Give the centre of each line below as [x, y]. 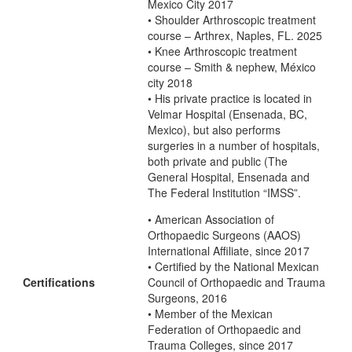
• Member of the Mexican [210, 314]
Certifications [59, 282]
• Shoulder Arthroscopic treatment [232, 20]
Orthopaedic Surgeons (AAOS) [224, 235]
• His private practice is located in [230, 99]
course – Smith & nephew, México [232, 67]
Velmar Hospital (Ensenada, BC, [227, 114]
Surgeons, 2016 [187, 298]
